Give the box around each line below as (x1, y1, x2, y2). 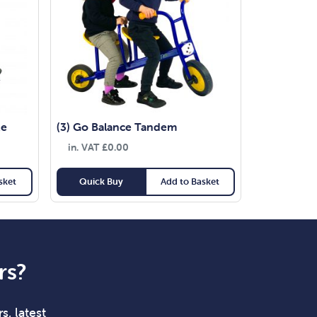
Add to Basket (160, 175, 219, 188)
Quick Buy (79, 175, 124, 188)
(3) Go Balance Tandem (56, 119, 177, 134)
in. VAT (67, 140, 102, 154)
